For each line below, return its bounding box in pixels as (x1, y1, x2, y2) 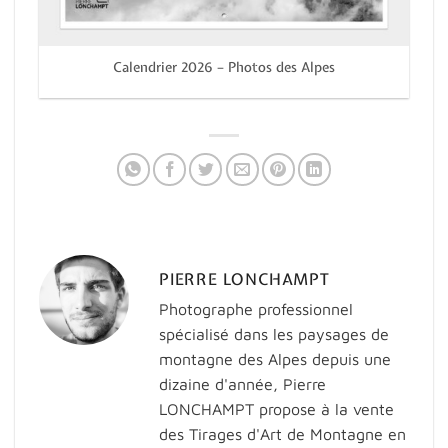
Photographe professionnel (159, 299, 353, 318)
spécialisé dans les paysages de (159, 324, 389, 343)
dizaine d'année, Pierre (159, 374, 326, 393)
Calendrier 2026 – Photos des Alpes (113, 57, 335, 76)
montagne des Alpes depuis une (159, 349, 391, 368)
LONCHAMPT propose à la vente (159, 399, 394, 418)
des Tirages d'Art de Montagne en (159, 424, 406, 443)
